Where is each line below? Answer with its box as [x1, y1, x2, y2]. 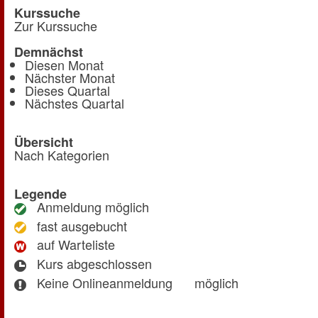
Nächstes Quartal [25, 93, 124, 112]
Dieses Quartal [25, 80, 110, 99]
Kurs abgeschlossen [26, 254, 152, 273]
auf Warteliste [26, 235, 115, 254]
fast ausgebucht [26, 216, 127, 235]
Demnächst [14, 42, 83, 61]
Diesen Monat [25, 55, 104, 74]
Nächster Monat [25, 67, 115, 87]
